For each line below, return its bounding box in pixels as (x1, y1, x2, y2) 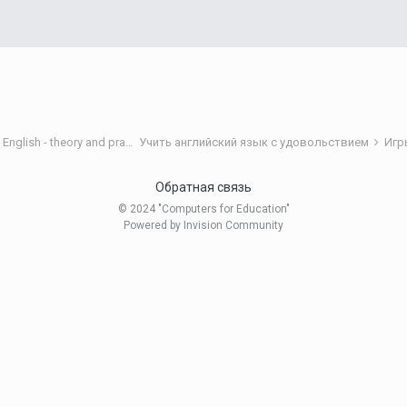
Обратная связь (155, 180, 252, 195)
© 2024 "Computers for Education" (117, 203, 290, 216)
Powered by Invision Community (124, 219, 283, 233)
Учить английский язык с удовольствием (139, 135, 372, 149)
